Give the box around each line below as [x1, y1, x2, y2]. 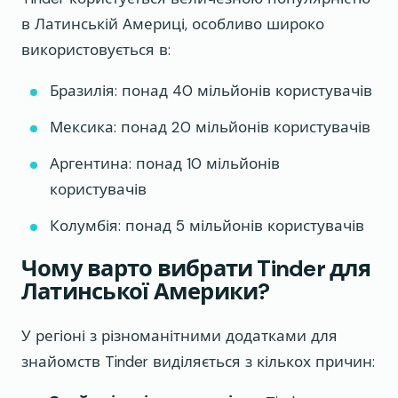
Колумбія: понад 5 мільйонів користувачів [50, 216, 364, 236]
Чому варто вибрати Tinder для [21, 254, 370, 284]
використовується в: [21, 40, 171, 60]
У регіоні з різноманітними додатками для [21, 325, 338, 346]
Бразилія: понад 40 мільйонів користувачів [50, 81, 372, 101]
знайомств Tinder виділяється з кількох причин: [21, 351, 375, 371]
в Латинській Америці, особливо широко [21, 14, 324, 35]
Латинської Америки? [21, 277, 270, 307]
